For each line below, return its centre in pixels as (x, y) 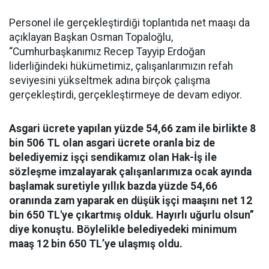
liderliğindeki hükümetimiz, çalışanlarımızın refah (121, 66)
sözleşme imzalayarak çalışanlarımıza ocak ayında (130, 172)
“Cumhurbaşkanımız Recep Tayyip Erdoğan (107, 52)
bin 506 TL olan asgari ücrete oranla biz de (112, 143)
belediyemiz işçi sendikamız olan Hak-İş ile (113, 157)
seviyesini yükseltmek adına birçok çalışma (110, 80)
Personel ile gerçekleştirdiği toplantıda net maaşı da (129, 23)
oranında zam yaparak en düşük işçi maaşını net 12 (131, 201)
